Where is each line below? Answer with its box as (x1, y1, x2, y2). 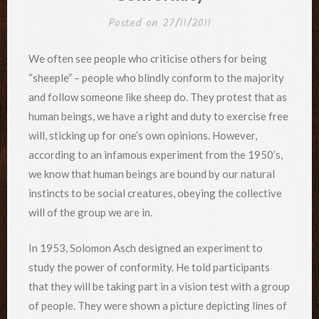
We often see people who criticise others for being (28, 52, 267, 66)
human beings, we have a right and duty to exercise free (28, 110, 288, 123)
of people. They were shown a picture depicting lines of (28, 298, 287, 312)
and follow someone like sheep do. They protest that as (28, 90, 287, 104)
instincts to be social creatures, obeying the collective (28, 187, 282, 200)
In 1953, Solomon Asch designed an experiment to (28, 241, 263, 254)
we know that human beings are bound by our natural (28, 167, 275, 181)
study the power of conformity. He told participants (28, 260, 270, 273)
